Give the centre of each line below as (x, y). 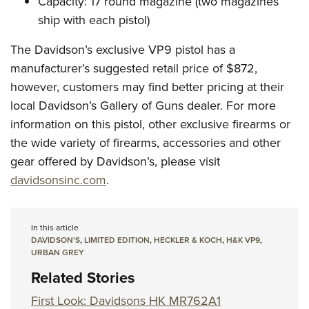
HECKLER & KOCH (188, 240)
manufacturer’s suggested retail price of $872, (134, 68)
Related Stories (83, 278)
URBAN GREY (58, 252)
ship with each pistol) (94, 20)
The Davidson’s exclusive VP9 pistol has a (123, 50)
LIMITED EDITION (117, 240)
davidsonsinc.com (58, 180)
